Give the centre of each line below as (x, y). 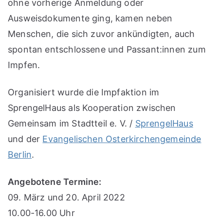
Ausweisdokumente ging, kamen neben (90, 18)
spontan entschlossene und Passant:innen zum (107, 50)
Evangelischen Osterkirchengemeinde (122, 139)
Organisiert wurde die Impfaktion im (84, 92)
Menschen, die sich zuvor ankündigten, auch (101, 34)
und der (25, 139)
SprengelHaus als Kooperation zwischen (92, 108)
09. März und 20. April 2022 (66, 198)
